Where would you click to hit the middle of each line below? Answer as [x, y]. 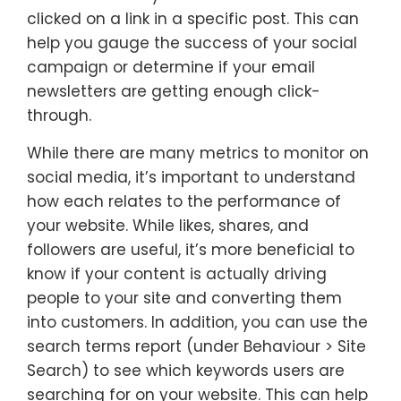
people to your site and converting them [184, 299]
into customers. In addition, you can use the [197, 323]
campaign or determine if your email [171, 68]
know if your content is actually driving [177, 274]
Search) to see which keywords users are [186, 371]
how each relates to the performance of [184, 202]
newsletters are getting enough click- [174, 92]
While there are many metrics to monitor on [198, 154]
